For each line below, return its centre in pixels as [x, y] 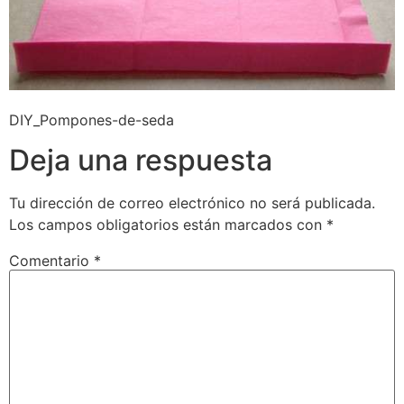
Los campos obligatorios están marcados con [168, 225]
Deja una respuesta [141, 161]
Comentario [51, 261]
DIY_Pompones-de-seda [92, 119]
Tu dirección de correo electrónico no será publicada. [192, 203]
